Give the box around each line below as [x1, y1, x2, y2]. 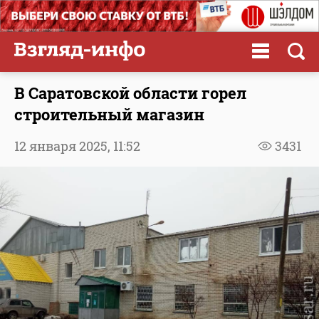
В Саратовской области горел [14, 82, 246, 103]
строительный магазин [14, 103, 204, 125]
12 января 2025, [14, 137, 113, 155]
